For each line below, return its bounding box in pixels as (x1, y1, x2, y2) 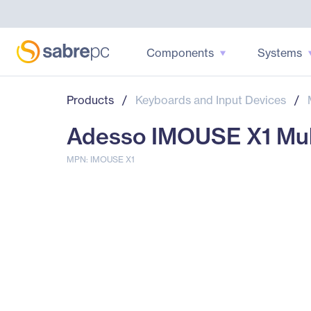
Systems (257, 45, 302, 60)
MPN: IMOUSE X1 (67, 154, 135, 165)
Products (67, 93, 114, 107)
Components (146, 45, 214, 60)
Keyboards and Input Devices (135, 93, 286, 107)
